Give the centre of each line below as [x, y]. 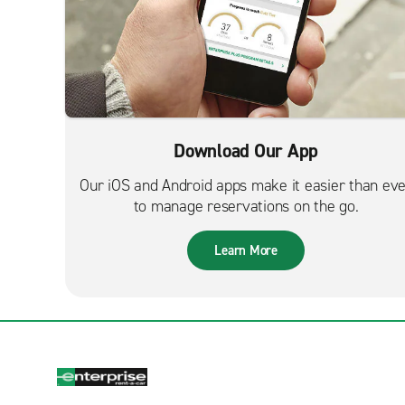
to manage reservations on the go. [246, 206]
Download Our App [246, 151]
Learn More [246, 250]
